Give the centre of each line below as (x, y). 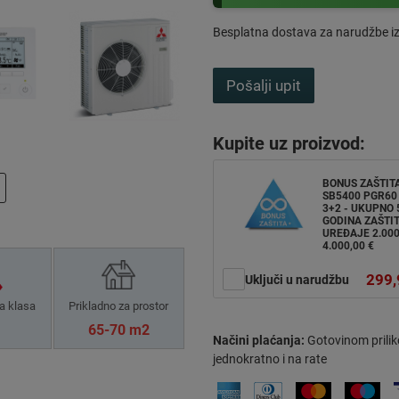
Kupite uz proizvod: (289, 143)
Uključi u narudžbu (297, 280)
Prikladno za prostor (119, 306)
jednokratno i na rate (270, 358)
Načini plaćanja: (259, 340)
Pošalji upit (264, 85)
